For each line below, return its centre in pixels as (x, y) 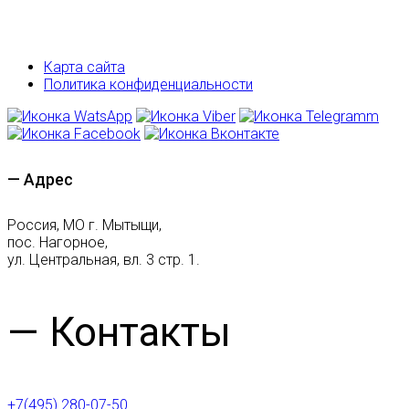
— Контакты (119, 332)
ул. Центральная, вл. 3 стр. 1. (104, 259)
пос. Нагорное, (58, 242)
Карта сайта (84, 67)
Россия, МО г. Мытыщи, (84, 225)
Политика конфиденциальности (148, 84)
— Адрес (40, 179)
